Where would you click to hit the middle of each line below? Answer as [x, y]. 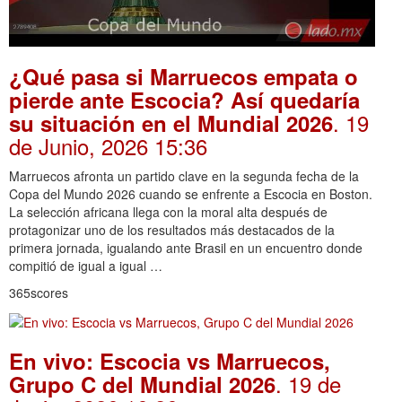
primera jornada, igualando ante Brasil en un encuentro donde [186, 248]
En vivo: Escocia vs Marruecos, [170, 360]
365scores [39, 293]
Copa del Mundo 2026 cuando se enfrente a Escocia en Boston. [191, 194]
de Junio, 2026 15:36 [108, 146]
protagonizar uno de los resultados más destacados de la [172, 230]
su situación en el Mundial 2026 [171, 123]
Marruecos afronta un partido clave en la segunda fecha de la [184, 176]
